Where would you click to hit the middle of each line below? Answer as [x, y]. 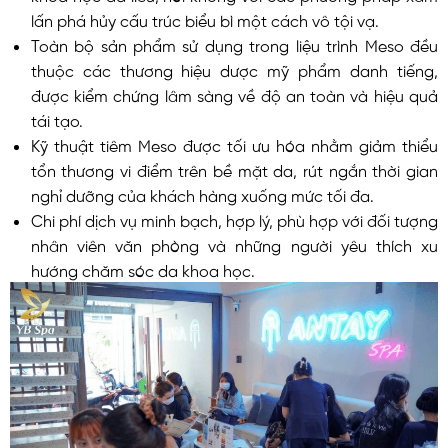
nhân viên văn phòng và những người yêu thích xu [234, 243]
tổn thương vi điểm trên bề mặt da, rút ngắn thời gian [234, 168]
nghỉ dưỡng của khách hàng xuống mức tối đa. [202, 193]
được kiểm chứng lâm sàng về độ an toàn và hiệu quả [234, 93]
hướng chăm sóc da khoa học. [142, 268]
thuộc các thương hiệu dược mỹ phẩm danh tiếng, [234, 68]
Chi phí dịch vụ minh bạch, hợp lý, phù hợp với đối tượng [234, 218]
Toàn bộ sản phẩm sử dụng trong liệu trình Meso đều [234, 43]
